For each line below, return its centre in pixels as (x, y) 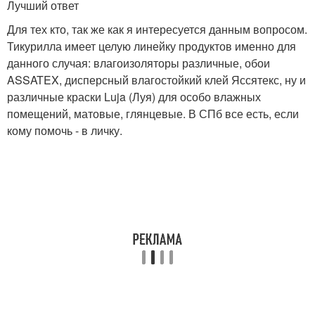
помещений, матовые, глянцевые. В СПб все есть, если (153, 114)
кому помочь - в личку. (65, 131)
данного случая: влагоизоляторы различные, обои (139, 63)
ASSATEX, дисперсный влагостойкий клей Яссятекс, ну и (156, 80)
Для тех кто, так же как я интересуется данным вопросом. (157, 30)
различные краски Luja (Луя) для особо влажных (134, 97)
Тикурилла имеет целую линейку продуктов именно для (152, 46)
